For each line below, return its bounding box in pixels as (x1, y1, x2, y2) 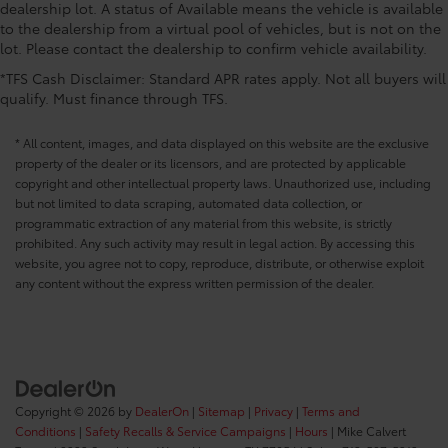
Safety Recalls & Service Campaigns (85, 421, 286, 439)
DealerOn (135, 401, 189, 419)
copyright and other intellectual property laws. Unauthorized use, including (15, 174, 431, 192)
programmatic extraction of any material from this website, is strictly (15, 214, 392, 232)
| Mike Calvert (328, 421, 406, 439)
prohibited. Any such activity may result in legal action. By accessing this (15, 234, 415, 252)
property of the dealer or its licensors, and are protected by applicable (15, 154, 406, 172)
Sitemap (198, 401, 245, 419)
